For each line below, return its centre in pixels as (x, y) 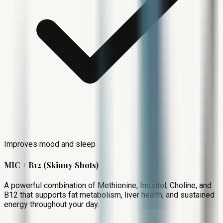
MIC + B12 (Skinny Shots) (51, 165)
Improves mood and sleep (50, 144)
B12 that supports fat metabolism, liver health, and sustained (109, 195)
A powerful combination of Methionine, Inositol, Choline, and (108, 185)
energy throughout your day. (52, 204)
